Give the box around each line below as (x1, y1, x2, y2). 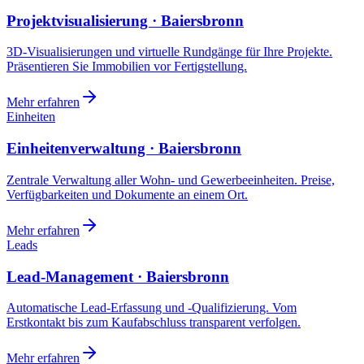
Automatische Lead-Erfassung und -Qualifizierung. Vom (6, 301, 297, 315)
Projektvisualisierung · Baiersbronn (6, 11, 244, 29)
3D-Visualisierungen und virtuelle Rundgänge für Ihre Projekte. (6, 45, 332, 59)
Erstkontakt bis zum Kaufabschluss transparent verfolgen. (6, 315, 301, 330)
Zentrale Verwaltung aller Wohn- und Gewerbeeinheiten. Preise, (6, 172, 335, 187)
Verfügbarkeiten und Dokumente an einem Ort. (6, 187, 248, 201)
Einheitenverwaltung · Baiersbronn (6, 140, 241, 158)
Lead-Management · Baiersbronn (6, 267, 229, 285)
